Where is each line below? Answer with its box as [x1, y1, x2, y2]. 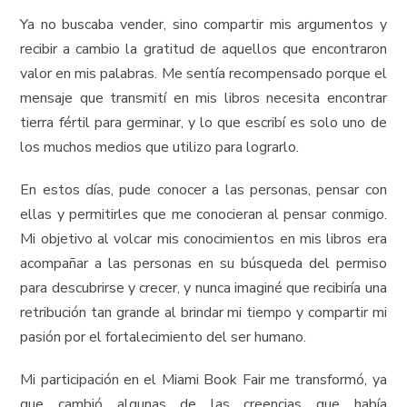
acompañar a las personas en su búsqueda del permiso [20, 253, 387, 273]
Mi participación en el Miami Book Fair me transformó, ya [20, 370, 387, 390]
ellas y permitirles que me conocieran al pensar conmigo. [20, 204, 387, 224]
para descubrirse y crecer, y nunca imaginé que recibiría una [20, 278, 387, 298]
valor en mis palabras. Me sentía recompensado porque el [20, 64, 387, 84]
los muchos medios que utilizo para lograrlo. [20, 137, 300, 157]
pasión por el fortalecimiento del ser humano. [20, 327, 307, 347]
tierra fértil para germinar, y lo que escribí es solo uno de [20, 113, 387, 133]
